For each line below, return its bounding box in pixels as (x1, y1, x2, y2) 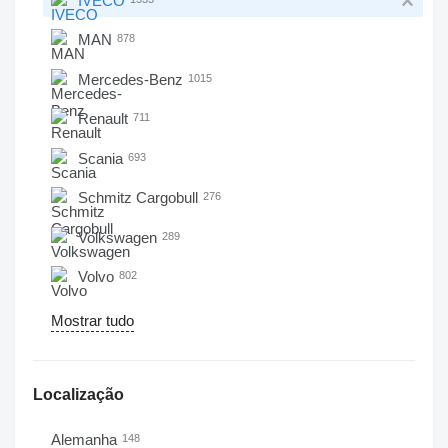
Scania (78, 149, 127, 167)
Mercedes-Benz (78, 70, 187, 88)
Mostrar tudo (51, 312, 134, 329)
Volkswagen (78, 228, 161, 246)
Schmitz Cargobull (78, 189, 202, 206)
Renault (78, 110, 132, 127)
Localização (33, 386, 124, 403)
